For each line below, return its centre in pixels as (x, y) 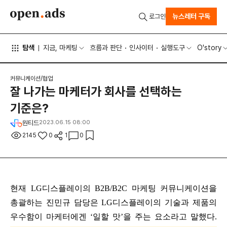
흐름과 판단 (106, 48)
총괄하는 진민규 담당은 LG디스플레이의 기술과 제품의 (113, 203)
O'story (210, 48)
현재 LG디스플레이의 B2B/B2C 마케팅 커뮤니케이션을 (113, 188)
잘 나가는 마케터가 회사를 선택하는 (96, 92)
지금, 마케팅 (60, 48)
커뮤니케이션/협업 (31, 79)
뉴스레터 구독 (191, 16)
